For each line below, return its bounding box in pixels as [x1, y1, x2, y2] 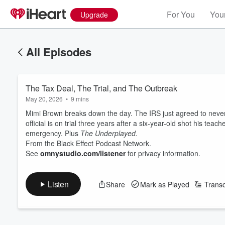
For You [167, 9, 195, 20]
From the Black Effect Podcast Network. [26, 138, 151, 148]
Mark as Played [140, 179, 189, 189]
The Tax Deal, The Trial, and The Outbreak [26, 82, 177, 94]
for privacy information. [126, 148, 200, 158]
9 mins [71, 94, 89, 103]
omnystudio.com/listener [40, 148, 126, 158]
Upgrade [80, 10, 108, 20]
